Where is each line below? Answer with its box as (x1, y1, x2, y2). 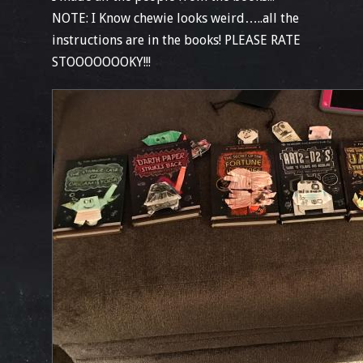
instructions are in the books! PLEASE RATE (52, 32, 301, 48)
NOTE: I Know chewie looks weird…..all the (52, 11, 299, 26)
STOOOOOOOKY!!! (52, 54, 151, 70)
